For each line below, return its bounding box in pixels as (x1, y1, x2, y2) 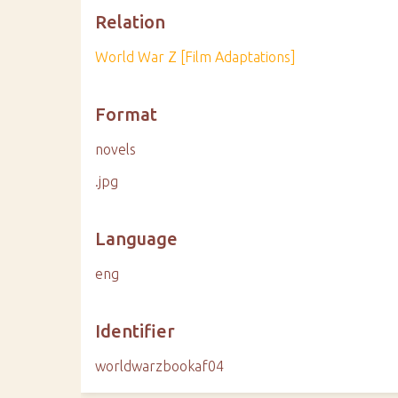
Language (95, 228, 179, 249)
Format (95, 104, 158, 124)
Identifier (95, 321, 176, 341)
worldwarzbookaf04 (95, 358, 225, 374)
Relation (95, 12, 166, 32)
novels (95, 141, 137, 157)
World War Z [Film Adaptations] (95, 49, 297, 65)
